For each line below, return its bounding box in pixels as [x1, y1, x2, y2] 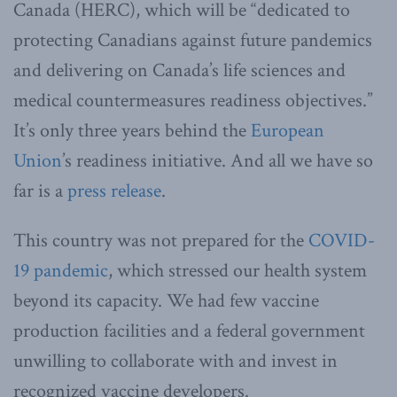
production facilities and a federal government [13, 317, 365, 344]
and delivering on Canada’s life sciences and [13, 57, 346, 83]
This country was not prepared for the [13, 227, 308, 253]
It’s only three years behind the [13, 117, 251, 144]
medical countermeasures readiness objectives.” [13, 87, 373, 113]
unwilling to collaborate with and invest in [13, 347, 338, 374]
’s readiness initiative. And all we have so [62, 147, 373, 174]
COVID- [308, 227, 375, 253]
